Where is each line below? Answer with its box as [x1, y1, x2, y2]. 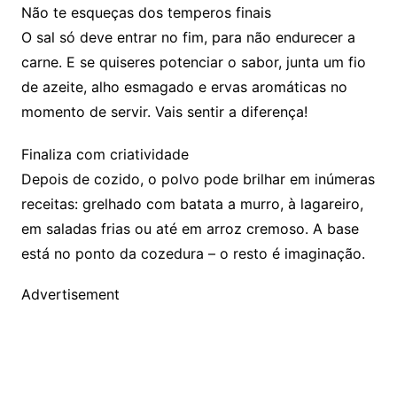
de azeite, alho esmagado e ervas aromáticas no [20, 77, 347, 96]
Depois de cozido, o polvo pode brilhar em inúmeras [20, 169, 375, 188]
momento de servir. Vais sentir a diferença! [20, 102, 307, 121]
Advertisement [20, 284, 120, 303]
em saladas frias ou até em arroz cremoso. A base [20, 219, 359, 237]
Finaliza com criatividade [20, 144, 189, 163]
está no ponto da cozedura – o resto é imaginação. [20, 244, 365, 262]
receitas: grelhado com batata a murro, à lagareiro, [20, 194, 363, 213]
